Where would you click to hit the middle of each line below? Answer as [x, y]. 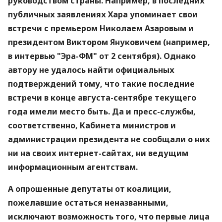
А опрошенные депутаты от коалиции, [90, 189]
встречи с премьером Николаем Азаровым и [101, 28]
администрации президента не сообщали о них [109, 139]
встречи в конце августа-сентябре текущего [102, 98]
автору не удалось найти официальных [91, 70]
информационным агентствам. [73, 167]
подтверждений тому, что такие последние [101, 84]
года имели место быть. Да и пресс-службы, [102, 111]
